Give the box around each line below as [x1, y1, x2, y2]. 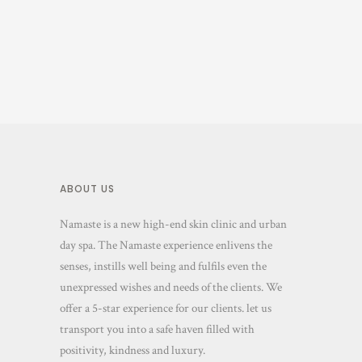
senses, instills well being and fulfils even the [60, 259, 267, 275]
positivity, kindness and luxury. [60, 343, 205, 359]
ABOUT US [60, 182, 115, 196]
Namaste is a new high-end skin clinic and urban [60, 217, 287, 233]
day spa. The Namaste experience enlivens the [60, 238, 272, 254]
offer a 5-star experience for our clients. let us [60, 301, 271, 317]
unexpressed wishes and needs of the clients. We [60, 280, 282, 296]
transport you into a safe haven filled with [60, 322, 255, 338]
